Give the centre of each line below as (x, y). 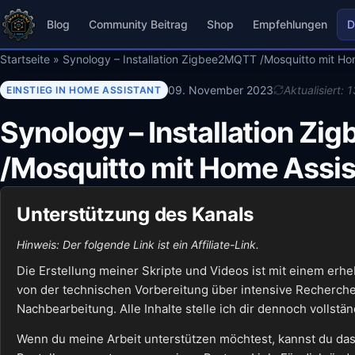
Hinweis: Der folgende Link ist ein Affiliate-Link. (138, 244)
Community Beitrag (139, 25)
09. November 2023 (220, 90)
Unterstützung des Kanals (136, 214)
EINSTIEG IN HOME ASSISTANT (84, 90)
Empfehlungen (290, 25)
